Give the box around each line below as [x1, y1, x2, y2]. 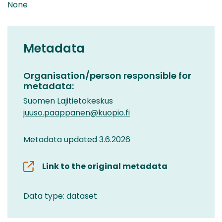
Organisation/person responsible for [23, 69, 191, 82]
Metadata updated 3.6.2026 [23, 133, 130, 145]
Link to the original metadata [42, 160, 167, 172]
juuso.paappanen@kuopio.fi [23, 107, 130, 118]
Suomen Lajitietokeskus [23, 95, 113, 107]
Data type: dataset [23, 190, 97, 202]
